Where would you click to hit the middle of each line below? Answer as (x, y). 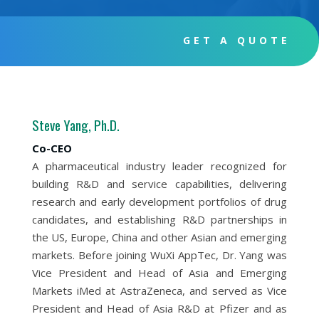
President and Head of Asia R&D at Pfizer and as (159, 308)
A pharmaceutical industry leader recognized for (159, 166)
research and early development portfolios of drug (159, 202)
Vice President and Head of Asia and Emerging (159, 273)
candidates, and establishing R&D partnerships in (159, 219)
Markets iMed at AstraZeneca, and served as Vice (159, 291)
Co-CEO (52, 148)
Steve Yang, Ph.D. (75, 125)
